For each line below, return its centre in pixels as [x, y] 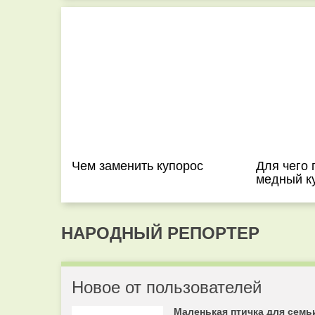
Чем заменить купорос [137, 165]
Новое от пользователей [167, 286]
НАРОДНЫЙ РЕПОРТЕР [160, 232]
